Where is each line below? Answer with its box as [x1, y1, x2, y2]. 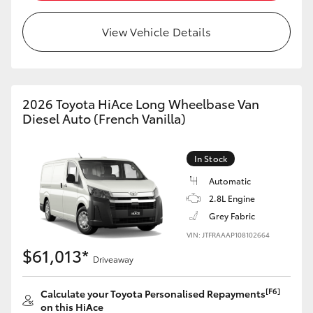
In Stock [194, 152, 227, 164]
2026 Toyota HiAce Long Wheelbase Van [22, 94, 259, 112]
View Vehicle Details [101, 23, 212, 39]
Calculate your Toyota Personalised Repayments [41, 286, 265, 300]
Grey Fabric [209, 210, 255, 221]
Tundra [237, 69, 270, 84]
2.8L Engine [209, 192, 255, 204]
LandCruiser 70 [2, 69, 72, 84]
